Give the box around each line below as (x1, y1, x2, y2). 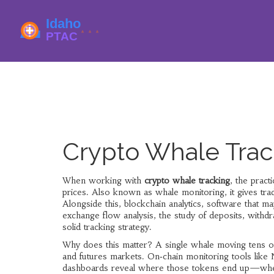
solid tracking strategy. (62, 221, 152, 232)
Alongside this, (62, 198, 124, 209)
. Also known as (86, 187, 155, 198)
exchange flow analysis (62, 210, 154, 221)
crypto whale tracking (144, 175, 230, 186)
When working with (62, 175, 144, 186)
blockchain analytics (124, 198, 201, 209)
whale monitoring (155, 187, 224, 198)
